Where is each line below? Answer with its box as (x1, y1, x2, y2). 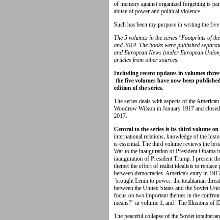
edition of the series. (114, 84, 164, 91)
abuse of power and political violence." (114, 7, 204, 15)
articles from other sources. (114, 56, 179, 63)
